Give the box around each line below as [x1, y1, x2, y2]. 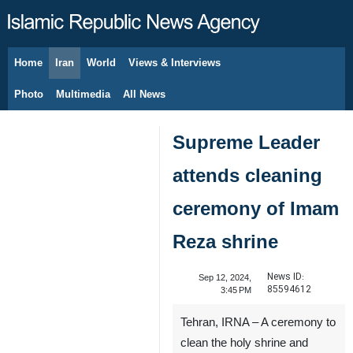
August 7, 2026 [39, 66, 97, 76]
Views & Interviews [128, 57, 221, 69]
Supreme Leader [173, 132, 320, 153]
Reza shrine [173, 231, 278, 252]
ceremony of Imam [173, 198, 339, 219]
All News [123, 88, 165, 100]
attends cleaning [173, 165, 322, 186]
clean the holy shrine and [180, 336, 308, 349]
